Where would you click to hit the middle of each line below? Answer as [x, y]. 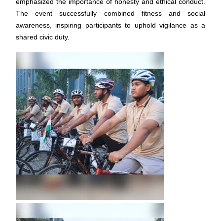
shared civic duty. [43, 37]
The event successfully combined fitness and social [110, 13]
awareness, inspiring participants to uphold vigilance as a [110, 25]
